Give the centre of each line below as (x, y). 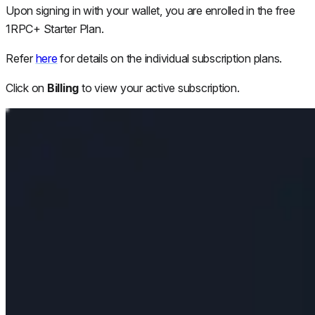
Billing (63, 88)
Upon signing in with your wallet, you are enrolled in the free (150, 10)
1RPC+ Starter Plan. (55, 28)
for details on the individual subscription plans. (169, 58)
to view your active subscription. (159, 88)
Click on (26, 88)
